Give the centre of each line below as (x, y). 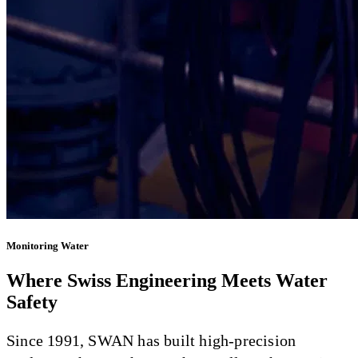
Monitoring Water (48, 246)
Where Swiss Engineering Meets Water (167, 281)
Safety (32, 302)
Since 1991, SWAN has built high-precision (151, 341)
